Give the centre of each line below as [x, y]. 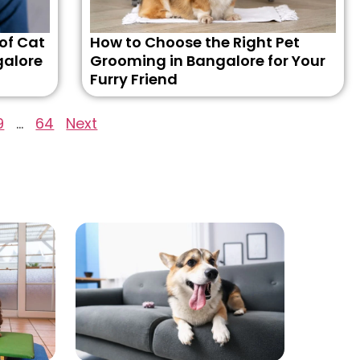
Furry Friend [133, 79]
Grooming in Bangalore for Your [207, 61]
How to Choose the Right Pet [194, 42]
